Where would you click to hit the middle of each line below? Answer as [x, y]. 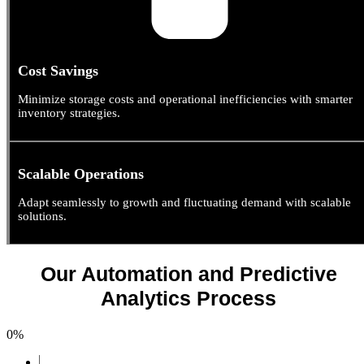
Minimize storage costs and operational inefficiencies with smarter [185, 100]
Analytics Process [188, 298]
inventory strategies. [69, 113]
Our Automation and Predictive [188, 273]
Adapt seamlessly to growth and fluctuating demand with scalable [184, 203]
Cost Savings [58, 71]
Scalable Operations [81, 174]
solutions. [42, 217]
